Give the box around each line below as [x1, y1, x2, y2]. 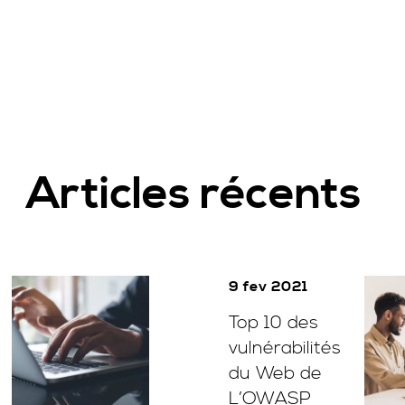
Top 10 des [229, 312, 319, 334]
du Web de [229, 363, 323, 385]
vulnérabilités [229, 337, 342, 360]
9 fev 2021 [229, 278, 309, 296]
